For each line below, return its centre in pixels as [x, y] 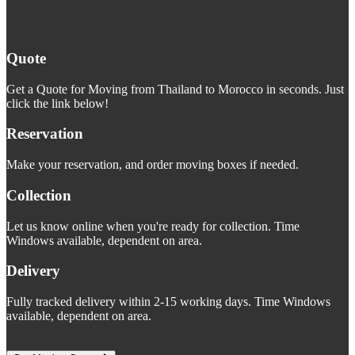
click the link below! [57, 103]
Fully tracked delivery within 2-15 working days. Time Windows [168, 301]
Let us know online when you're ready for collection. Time [153, 226]
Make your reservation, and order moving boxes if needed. [153, 165]
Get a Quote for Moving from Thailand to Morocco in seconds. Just [175, 89]
